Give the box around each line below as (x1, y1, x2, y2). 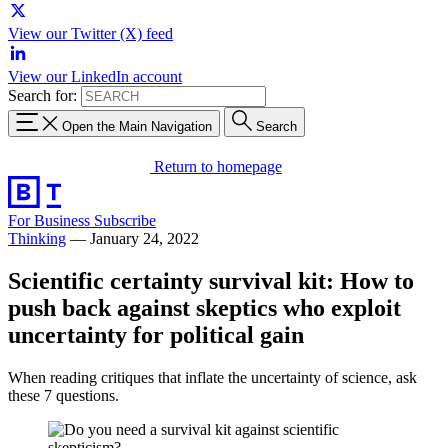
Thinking (8, 229, 66, 247)
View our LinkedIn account (8, 68, 182, 85)
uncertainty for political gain (8, 321, 304, 348)
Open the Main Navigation (62, 118, 212, 134)
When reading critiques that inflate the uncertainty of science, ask (8, 368, 417, 386)
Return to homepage (154, 157, 282, 175)
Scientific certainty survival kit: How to (8, 267, 414, 294)
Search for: (8, 87, 77, 104)
